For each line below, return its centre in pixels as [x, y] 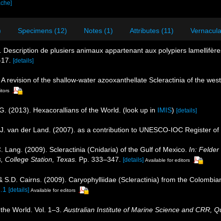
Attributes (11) [152, 31]
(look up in [140, 110]
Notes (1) [98, 31]
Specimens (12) [42, 31]
